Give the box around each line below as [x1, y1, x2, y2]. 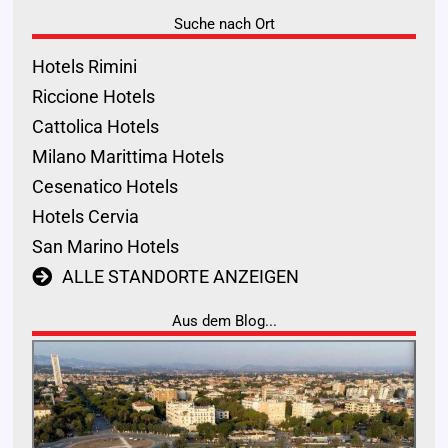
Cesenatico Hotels [31, 175, 178, 197]
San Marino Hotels [31, 235, 179, 257]
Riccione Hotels [31, 85, 155, 107]
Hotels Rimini [31, 55, 137, 77]
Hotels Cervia [31, 205, 139, 227]
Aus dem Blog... [171, 311, 277, 330]
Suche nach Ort [173, 15, 275, 34]
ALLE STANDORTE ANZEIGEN [61, 265, 299, 287]
